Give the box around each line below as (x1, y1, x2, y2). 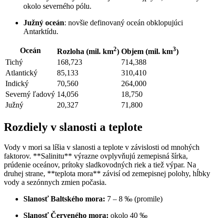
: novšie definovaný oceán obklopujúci (64, 18, 183, 27)
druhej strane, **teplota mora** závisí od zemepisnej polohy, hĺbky (4, 169, 210, 178)
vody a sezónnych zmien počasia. (4, 178, 107, 187)
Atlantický (5, 68, 37, 77)
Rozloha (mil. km (57, 47, 113, 55)
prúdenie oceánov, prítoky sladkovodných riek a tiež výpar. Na (4, 161, 196, 169)
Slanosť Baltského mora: (23, 195, 105, 203)
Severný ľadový (5, 90, 55, 98)
